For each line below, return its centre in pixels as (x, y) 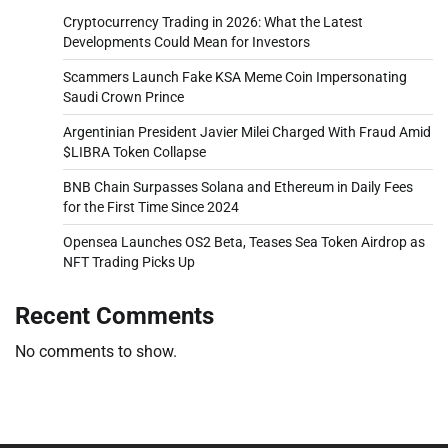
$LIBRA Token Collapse (134, 151)
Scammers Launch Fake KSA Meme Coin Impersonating (235, 76)
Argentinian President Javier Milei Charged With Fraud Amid (247, 131)
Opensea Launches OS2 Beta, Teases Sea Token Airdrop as (244, 241)
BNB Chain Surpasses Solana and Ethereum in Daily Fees (238, 186)
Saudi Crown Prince (123, 96)
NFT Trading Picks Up (129, 261)
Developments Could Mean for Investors (186, 41)
